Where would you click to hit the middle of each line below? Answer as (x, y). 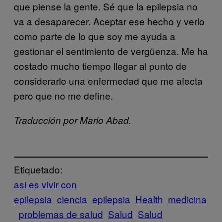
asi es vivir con (45, 184)
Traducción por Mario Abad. (73, 120)
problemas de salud (61, 214)
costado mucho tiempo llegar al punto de (100, 65)
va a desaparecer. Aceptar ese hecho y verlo (109, 21)
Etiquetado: (38, 169)
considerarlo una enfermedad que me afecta (108, 80)
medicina (187, 199)
